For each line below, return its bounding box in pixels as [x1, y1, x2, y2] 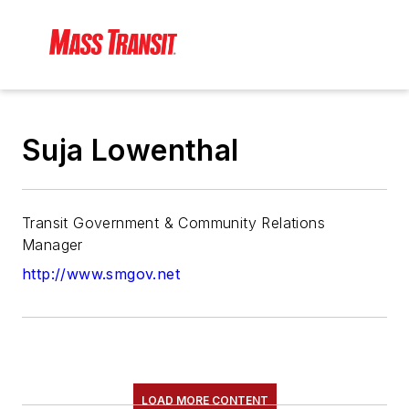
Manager [22, 236, 83, 255]
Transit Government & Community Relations [22, 214, 325, 233]
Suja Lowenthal [22, 132, 239, 169]
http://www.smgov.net [22, 265, 180, 284]
